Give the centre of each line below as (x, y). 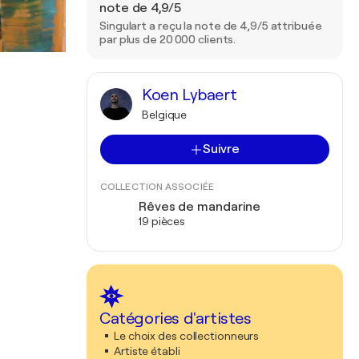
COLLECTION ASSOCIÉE (157, 187)
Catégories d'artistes (175, 319)
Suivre (221, 149)
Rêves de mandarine (200, 207)
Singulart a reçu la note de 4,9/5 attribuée (211, 26)
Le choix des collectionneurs (187, 336)
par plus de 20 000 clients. (168, 39)
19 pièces (162, 221)
